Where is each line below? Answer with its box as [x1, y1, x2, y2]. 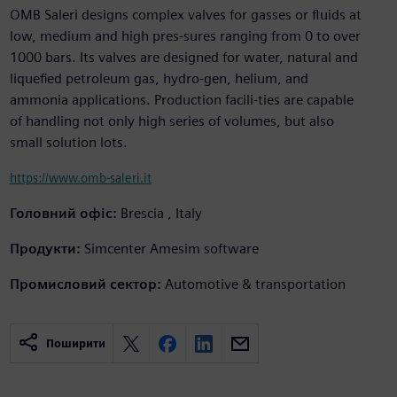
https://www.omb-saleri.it [9, 170, 152, 186]
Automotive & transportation [164, 276, 346, 293]
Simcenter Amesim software [83, 240, 259, 258]
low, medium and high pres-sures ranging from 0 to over [9, 27, 361, 45]
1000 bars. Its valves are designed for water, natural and [9, 49, 358, 66]
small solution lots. [9, 134, 128, 152]
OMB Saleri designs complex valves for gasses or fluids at [9, 6, 362, 24]
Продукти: [9, 240, 81, 258]
